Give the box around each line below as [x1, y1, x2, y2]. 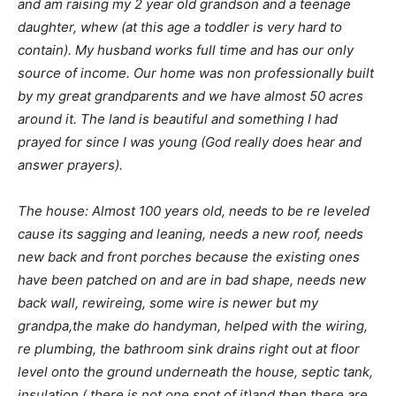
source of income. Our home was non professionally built [18, 65, 374, 81]
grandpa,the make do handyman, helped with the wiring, [18, 317, 368, 334]
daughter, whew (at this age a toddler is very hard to [18, 19, 342, 35]
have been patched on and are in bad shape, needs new [18, 271, 366, 288]
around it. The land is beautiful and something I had [18, 110, 338, 127]
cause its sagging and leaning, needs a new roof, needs [18, 225, 363, 242]
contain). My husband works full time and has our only [18, 42, 354, 58]
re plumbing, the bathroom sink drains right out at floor [18, 340, 360, 357]
